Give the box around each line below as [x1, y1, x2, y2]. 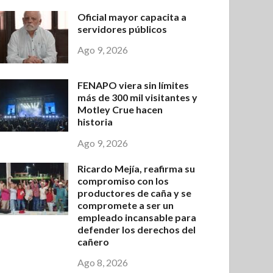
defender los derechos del [77, 223, 196, 235]
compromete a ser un [77, 199, 174, 211]
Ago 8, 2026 [77, 257, 129, 269]
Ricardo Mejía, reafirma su [77, 162, 196, 174]
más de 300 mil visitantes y [77, 91, 198, 103]
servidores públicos [77, 23, 168, 35]
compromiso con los [77, 174, 169, 186]
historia [77, 115, 113, 127]
